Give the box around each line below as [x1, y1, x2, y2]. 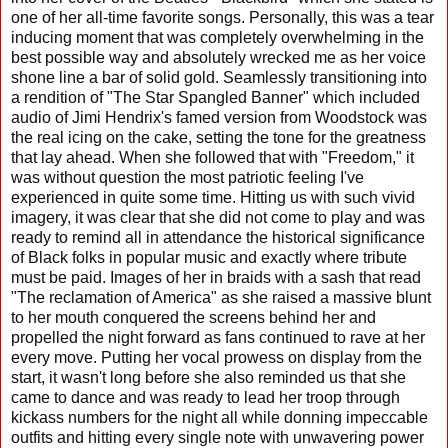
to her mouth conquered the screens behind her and [11, 308, 376, 326]
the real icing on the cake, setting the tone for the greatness [11, 128, 426, 146]
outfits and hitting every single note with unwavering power [11, 428, 424, 446]
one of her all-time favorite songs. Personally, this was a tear [11, 8, 434, 26]
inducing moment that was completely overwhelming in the [11, 28, 424, 46]
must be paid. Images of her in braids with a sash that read [11, 268, 421, 286]
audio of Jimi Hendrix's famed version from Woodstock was [11, 108, 427, 126]
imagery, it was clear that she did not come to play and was [11, 208, 425, 226]
